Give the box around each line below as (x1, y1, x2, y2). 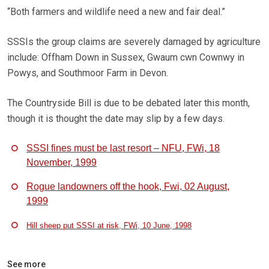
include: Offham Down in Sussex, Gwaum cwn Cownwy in (7, 52, 244, 64)
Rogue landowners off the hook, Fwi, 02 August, (26, 181, 229, 192)
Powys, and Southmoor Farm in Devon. (7, 67, 168, 79)
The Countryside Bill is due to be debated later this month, (7, 97, 250, 109)
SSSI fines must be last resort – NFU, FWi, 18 (26, 143, 220, 154)
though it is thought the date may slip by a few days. (7, 113, 225, 125)
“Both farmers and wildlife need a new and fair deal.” (7, 6, 225, 18)
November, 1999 (26, 157, 97, 168)
